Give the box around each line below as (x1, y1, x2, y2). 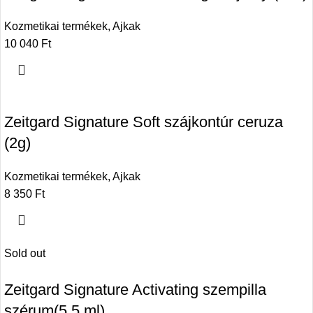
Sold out (4, 247, 45, 259)
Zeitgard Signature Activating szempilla (4, 280, 266, 298)
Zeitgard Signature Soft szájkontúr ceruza (4, 112, 283, 131)
